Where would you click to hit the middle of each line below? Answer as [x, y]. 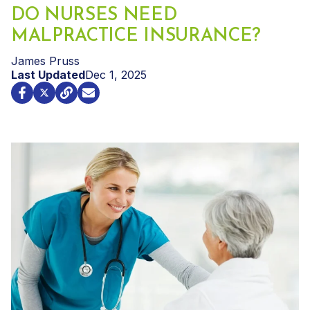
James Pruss [45, 61]
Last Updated [48, 74]
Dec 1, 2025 [116, 74]
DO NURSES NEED [94, 15]
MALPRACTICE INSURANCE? [136, 36]
